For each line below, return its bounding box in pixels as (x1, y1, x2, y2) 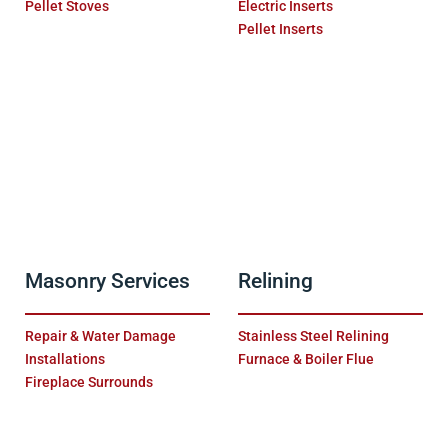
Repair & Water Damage (25, 327, 177, 344)
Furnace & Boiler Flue (237, 350, 374, 367)
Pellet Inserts (237, 21, 323, 38)
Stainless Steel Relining (237, 327, 389, 344)
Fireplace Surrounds (25, 373, 154, 390)
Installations (25, 350, 106, 367)
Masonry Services (25, 268, 191, 293)
